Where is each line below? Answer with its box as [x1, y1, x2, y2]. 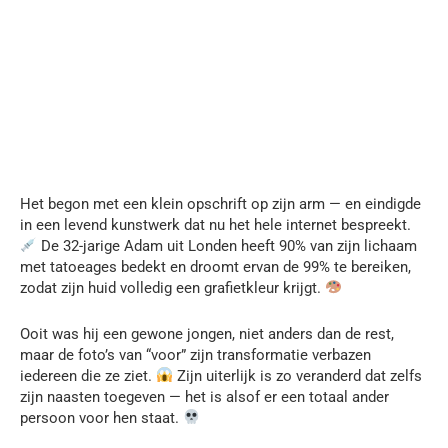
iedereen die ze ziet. [20, 366, 156, 385]
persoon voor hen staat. [20, 408, 183, 427]
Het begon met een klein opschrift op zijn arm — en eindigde [20, 194, 421, 213]
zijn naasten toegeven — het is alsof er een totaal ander [20, 387, 389, 406]
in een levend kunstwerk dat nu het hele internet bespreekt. [20, 215, 411, 234]
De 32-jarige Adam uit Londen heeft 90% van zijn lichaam [37, 236, 418, 255]
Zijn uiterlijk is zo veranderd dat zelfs [173, 366, 423, 385]
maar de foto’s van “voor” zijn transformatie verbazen [20, 345, 371, 364]
